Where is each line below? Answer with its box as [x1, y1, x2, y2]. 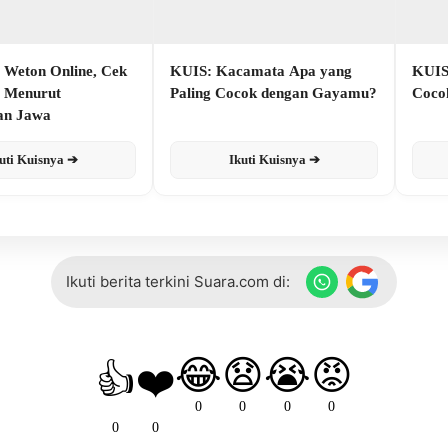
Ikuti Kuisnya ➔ [228, 151, 320, 167]
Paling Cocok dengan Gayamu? [170, 84, 377, 101]
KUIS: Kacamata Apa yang [170, 62, 352, 79]
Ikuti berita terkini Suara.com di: [66, 272, 290, 292]
